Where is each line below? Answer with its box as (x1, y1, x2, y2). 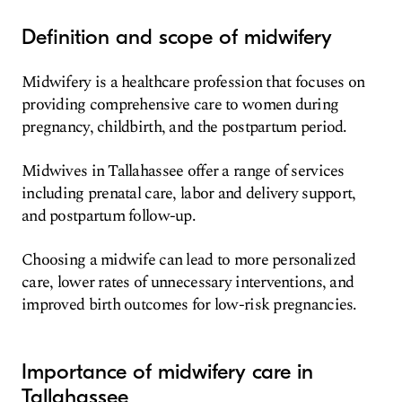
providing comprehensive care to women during (22, 92, 339, 117)
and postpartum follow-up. (22, 204, 196, 228)
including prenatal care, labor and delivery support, (22, 181, 356, 205)
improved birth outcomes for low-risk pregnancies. (22, 293, 357, 317)
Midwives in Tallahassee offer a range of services (22, 159, 345, 183)
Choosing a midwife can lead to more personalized (22, 248, 356, 272)
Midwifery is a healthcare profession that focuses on (22, 70, 365, 94)
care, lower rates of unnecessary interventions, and (22, 270, 354, 294)
